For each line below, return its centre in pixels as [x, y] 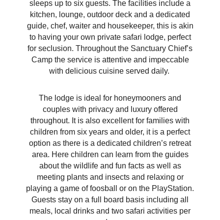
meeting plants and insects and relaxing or [110, 177]
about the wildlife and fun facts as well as [110, 166]
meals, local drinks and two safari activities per [110, 211]
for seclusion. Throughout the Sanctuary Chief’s [110, 49]
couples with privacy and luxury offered [110, 110]
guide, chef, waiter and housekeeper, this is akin [110, 26]
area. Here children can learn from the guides [110, 155]
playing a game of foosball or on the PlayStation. [110, 189]
